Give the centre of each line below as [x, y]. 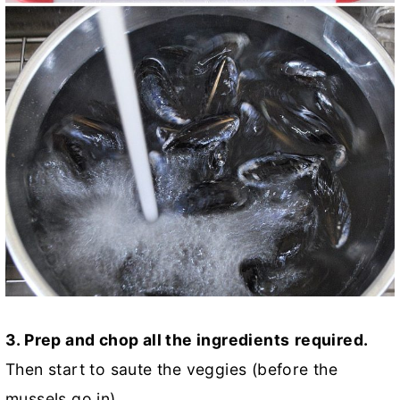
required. [331, 340]
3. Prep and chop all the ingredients [148, 340]
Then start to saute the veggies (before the [172, 370]
